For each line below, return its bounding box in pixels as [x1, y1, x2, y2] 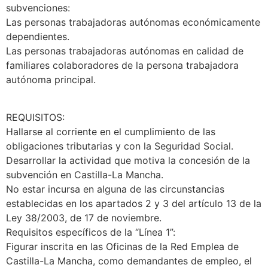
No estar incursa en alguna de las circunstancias [6, 182, 224, 195]
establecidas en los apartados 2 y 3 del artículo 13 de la [6, 197, 261, 209]
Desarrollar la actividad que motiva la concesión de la [6, 154, 250, 166]
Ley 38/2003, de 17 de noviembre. [6, 211, 162, 224]
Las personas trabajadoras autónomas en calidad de [6, 45, 243, 57]
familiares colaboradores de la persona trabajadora [6, 59, 239, 72]
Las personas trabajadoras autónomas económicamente [6, 16, 260, 29]
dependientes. [6, 31, 69, 43]
